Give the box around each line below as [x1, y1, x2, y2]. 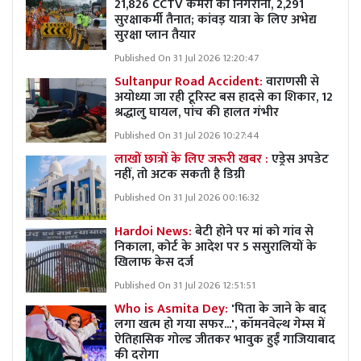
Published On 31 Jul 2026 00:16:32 [114, 189, 259, 206]
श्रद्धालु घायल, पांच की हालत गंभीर [114, 101, 279, 123]
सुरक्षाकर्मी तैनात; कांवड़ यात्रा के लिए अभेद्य [114, 8, 317, 31]
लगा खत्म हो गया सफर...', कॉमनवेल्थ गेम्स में [114, 313, 325, 335]
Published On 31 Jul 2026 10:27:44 [114, 127, 259, 144]
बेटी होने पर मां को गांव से [195, 220, 313, 243]
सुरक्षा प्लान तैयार [114, 23, 196, 46]
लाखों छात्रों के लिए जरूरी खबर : [114, 147, 272, 170]
